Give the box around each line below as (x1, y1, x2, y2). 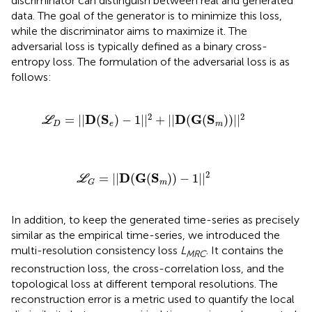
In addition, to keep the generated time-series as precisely (11, 213, 299, 227)
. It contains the (206, 244, 283, 258)
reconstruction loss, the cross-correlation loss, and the (11, 262, 284, 276)
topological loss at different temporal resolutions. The (11, 277, 278, 291)
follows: (11, 70, 52, 84)
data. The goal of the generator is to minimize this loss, (11, 8, 282, 22)
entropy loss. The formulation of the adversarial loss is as (11, 54, 290, 68)
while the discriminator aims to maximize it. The (11, 24, 247, 38)
